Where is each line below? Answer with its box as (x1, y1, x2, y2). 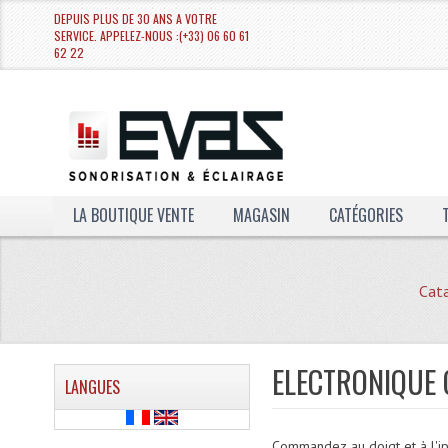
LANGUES (64, 375, 120, 399)
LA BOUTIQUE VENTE (72, 203, 194, 227)
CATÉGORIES (328, 203, 403, 227)
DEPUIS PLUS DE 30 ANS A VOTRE (53, 10, 217, 27)
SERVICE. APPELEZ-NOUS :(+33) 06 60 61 (53, 27, 249, 44)
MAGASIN (232, 203, 290, 227)
